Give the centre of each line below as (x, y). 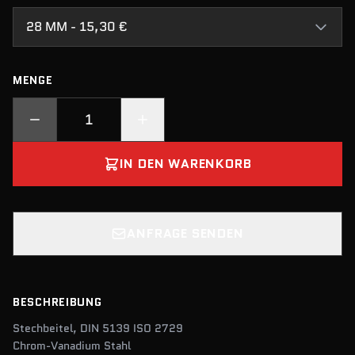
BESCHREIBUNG (57, 302)
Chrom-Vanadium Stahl (72, 345)
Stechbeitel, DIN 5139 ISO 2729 (98, 328)
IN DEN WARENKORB (185, 164)
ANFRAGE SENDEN (185, 233)
